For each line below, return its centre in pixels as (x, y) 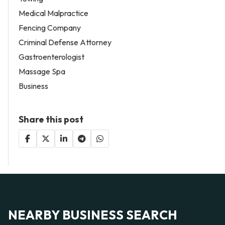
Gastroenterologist (51, 57)
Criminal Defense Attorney (65, 42)
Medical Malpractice (53, 13)
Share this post (51, 120)
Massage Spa (42, 72)
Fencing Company (50, 28)
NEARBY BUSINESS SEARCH (93, 215)
